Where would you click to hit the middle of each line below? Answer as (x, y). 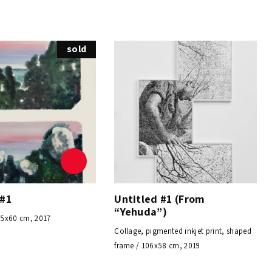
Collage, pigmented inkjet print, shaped (183, 231)
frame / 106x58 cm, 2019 (157, 245)
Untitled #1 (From (160, 199)
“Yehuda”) (141, 211)
